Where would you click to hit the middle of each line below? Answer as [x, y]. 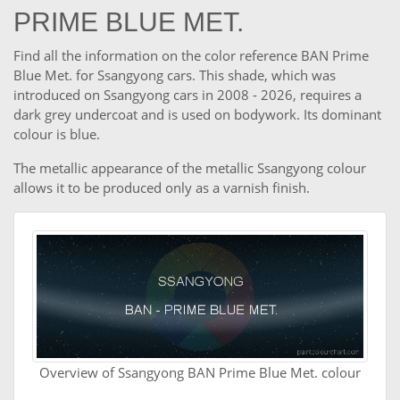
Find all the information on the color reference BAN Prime [191, 56]
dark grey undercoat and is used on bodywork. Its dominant [197, 115]
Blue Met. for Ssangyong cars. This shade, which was [175, 75]
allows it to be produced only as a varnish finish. [162, 188]
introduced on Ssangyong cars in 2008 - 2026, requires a [187, 95]
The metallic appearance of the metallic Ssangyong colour [190, 168]
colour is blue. [57, 134]
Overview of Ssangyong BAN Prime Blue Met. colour [200, 373]
